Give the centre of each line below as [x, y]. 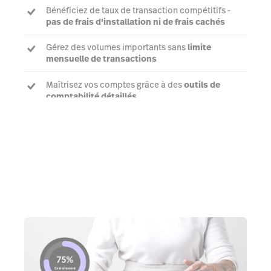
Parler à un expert [135, 141]
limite [199, 47]
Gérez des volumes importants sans [117, 47]
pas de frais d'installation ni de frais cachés [135, 21]
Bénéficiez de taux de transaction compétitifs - [138, 10]
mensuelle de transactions [101, 59]
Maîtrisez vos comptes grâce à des [115, 84]
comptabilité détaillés [91, 96]
